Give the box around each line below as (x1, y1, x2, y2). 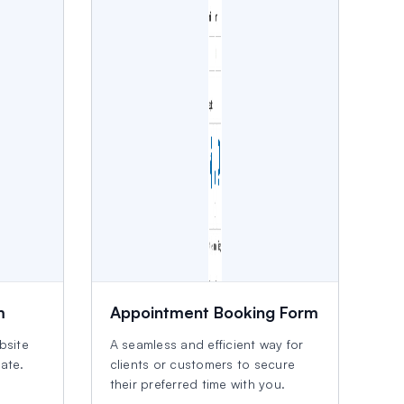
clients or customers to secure (109, 356, 296, 372)
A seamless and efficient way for (109, 336, 304, 352)
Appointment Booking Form (109, 302, 318, 322)
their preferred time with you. (109, 376, 286, 391)
